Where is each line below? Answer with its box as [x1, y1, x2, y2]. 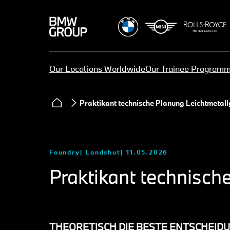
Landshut [86, 148, 121, 156]
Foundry [49, 148, 80, 156]
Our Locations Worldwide [49, 63, 145, 74]
